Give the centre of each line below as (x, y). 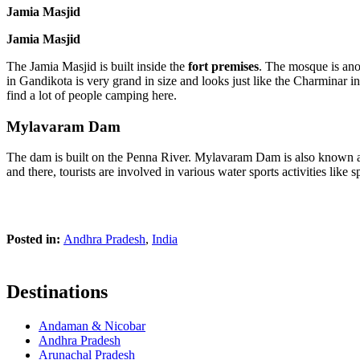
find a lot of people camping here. (92, 95)
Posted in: (35, 239)
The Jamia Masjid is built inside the (97, 66)
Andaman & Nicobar (92, 326)
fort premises (223, 66)
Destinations (57, 292)
